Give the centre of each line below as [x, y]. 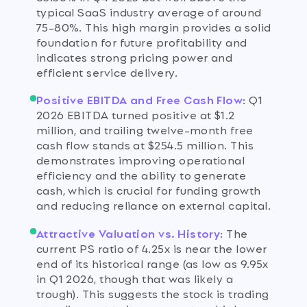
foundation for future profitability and [142, 41]
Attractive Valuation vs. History [128, 232]
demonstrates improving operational [140, 160]
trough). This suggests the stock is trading [152, 293]
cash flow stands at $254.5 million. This [145, 145]
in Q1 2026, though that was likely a [135, 278]
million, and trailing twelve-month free [145, 130]
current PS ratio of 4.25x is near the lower [151, 247]
